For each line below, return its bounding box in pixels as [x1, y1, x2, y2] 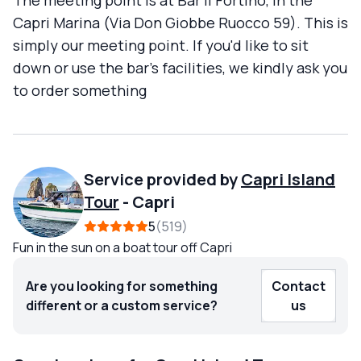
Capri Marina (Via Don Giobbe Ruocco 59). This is [13, 13, 348, 33]
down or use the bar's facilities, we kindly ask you [13, 58, 347, 78]
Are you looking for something [26, 277, 218, 296]
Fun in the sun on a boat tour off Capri [13, 239, 232, 257]
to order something [13, 81, 147, 101]
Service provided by [84, 168, 238, 191]
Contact [272, 277, 326, 296]
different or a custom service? [26, 297, 218, 315]
